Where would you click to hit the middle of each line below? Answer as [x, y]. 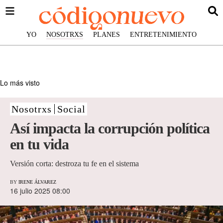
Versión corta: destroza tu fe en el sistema [74, 164]
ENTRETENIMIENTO [163, 35]
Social [71, 109]
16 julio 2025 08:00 [40, 191]
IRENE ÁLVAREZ [37, 182]
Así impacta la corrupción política [110, 128]
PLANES [107, 35]
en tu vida [39, 144]
